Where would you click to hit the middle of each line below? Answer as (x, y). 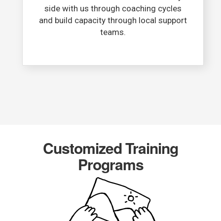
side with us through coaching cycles (113, 9)
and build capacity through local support (113, 20)
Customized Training (110, 148)
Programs (110, 164)
